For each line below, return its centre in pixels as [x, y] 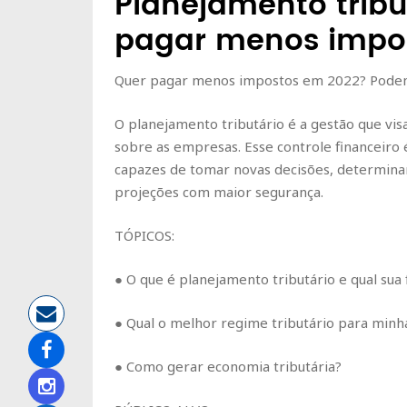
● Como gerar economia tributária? [228, 366]
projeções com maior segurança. [219, 191]
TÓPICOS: [144, 235]
